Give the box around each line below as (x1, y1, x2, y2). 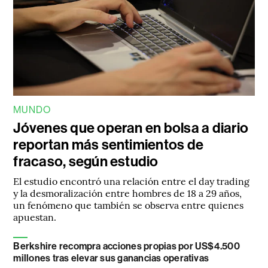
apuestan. (13, 210, 57, 224)
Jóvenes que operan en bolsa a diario (13, 120, 249, 137)
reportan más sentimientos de (13, 136, 204, 154)
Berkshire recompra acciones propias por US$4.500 (13, 240, 240, 252)
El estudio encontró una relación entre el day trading (13, 174, 250, 188)
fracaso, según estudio (13, 153, 159, 170)
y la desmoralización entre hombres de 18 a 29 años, (13, 186, 242, 200)
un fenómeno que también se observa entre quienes (13, 198, 244, 212)
